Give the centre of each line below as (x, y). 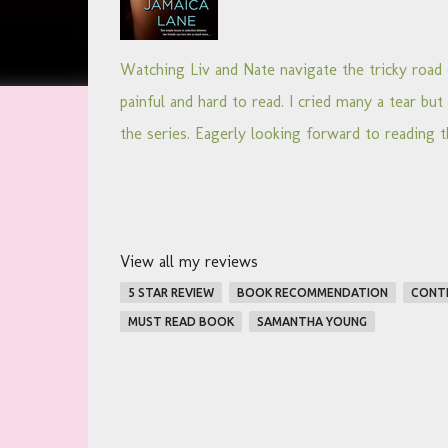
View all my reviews (188, 261)
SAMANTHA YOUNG (311, 321)
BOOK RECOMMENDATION (312, 292)
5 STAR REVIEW (170, 292)
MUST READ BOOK (180, 321)
